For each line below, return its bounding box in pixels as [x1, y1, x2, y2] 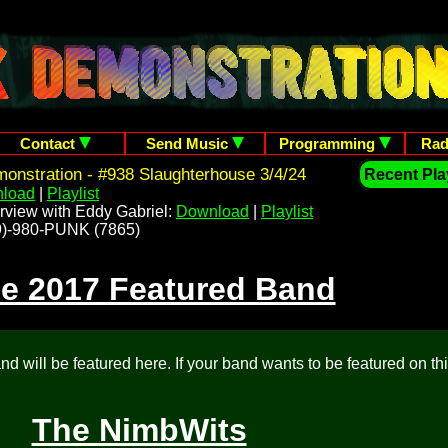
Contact [19, 135, 79, 152]
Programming [279, 135, 379, 152]
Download [176, 203, 249, 220]
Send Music [146, 135, 232, 152]
